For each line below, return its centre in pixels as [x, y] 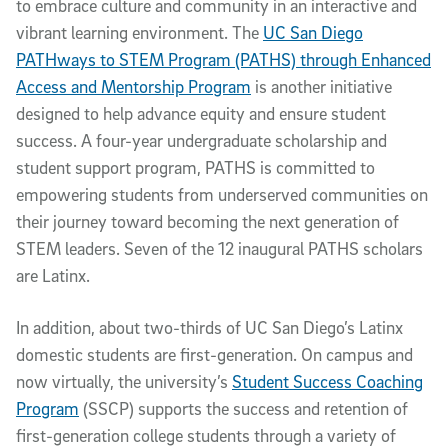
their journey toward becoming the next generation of [207, 221]
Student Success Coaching [327, 381]
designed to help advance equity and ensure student [201, 113]
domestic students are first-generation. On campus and [214, 354]
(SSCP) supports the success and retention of [243, 408]
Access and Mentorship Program [133, 86]
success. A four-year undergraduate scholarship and [201, 140]
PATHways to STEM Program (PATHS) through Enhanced [223, 59]
